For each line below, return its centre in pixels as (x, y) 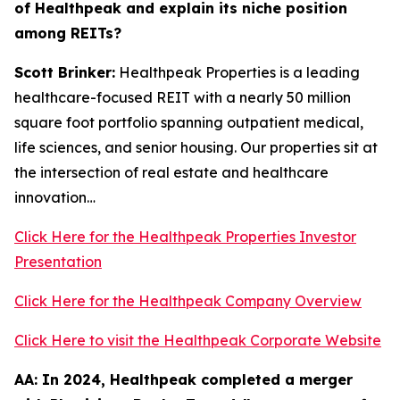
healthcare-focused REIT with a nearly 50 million (183, 97)
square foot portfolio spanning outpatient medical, (189, 122)
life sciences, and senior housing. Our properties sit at (196, 147)
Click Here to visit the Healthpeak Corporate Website (198, 340)
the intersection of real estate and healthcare (171, 172)
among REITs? (68, 33)
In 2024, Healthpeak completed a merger (197, 379)
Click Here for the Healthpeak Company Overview (188, 301)
